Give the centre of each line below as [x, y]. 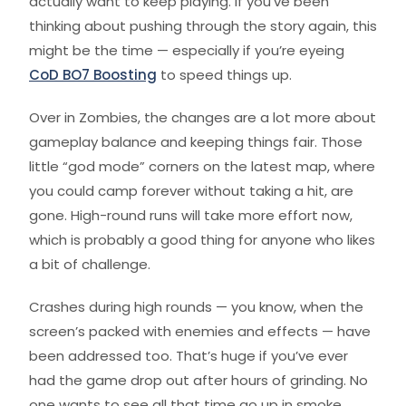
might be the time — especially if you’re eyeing [187, 50]
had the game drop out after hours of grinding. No [198, 380]
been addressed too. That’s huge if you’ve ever [188, 356]
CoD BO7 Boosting [93, 75]
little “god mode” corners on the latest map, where [202, 166]
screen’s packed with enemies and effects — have [200, 331]
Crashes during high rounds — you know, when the [196, 307]
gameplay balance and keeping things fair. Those [196, 142]
